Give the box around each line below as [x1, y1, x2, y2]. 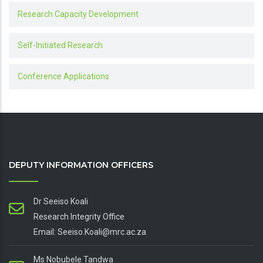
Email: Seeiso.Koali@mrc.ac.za [33, 227, 146, 237]
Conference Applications [18, 72, 109, 82]
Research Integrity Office [33, 212, 124, 222]
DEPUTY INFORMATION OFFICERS [9, 160, 153, 171]
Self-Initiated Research [18, 41, 103, 50]
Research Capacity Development [18, 9, 139, 19]
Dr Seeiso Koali [33, 197, 88, 207]
